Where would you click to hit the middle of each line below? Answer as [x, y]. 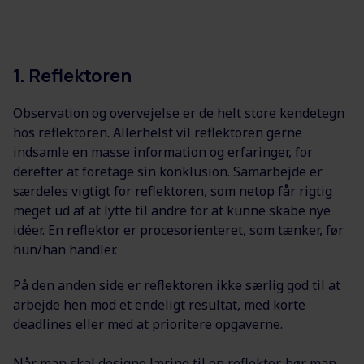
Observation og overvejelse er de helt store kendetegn [179, 113]
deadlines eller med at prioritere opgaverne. [148, 325]
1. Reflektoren [72, 76]
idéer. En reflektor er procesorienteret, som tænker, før [178, 230]
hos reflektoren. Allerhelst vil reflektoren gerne [158, 133]
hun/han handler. [67, 250]
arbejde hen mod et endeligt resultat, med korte [159, 305]
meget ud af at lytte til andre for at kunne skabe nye [172, 211]
